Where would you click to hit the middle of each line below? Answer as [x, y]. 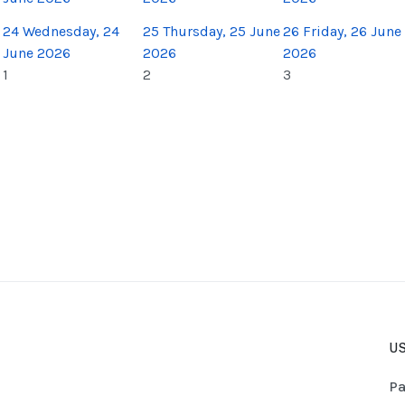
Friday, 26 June [352, 31]
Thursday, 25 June [221, 31]
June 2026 [37, 52]
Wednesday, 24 [71, 31]
